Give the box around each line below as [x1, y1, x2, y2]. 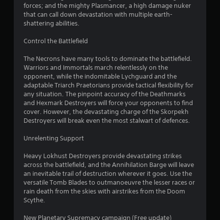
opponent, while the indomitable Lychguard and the [24, 72, 177, 81]
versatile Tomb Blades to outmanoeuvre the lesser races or [24, 178, 195, 187]
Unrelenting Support [24, 134, 84, 142]
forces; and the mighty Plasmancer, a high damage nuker [24, 1, 191, 10]
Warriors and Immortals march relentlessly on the [24, 63, 168, 72]
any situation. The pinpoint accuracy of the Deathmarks [24, 89, 186, 98]
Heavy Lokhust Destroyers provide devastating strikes [24, 151, 182, 160]
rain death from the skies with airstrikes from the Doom [24, 187, 185, 195]
